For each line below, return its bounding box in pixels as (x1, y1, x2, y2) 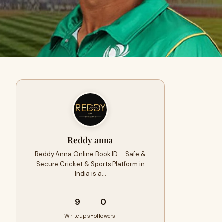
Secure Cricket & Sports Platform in (36, 160, 145, 168)
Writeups (64, 212, 91, 219)
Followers (90, 212, 116, 219)
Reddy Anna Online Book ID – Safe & (35, 150, 146, 158)
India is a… (74, 169, 106, 178)
